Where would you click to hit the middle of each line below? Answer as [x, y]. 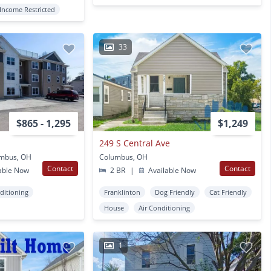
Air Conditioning [164, 207]
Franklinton [122, 192]
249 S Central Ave [134, 143]
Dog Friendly [175, 192]
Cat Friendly [228, 192]
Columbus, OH [123, 157]
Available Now [171, 170]
